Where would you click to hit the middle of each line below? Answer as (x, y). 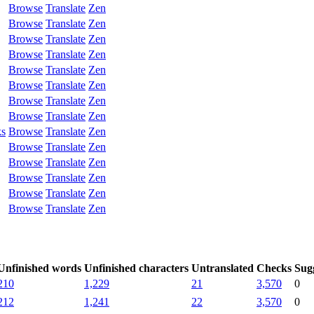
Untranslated (223, 268)
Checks (274, 268)
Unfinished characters (136, 268)
